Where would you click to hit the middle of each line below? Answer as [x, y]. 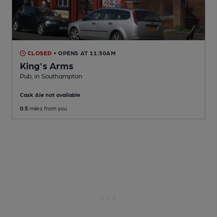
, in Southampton [57, 76]
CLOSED [39, 53]
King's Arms [47, 66]
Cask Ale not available [50, 95]
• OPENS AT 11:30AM [85, 53]
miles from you [47, 108]
